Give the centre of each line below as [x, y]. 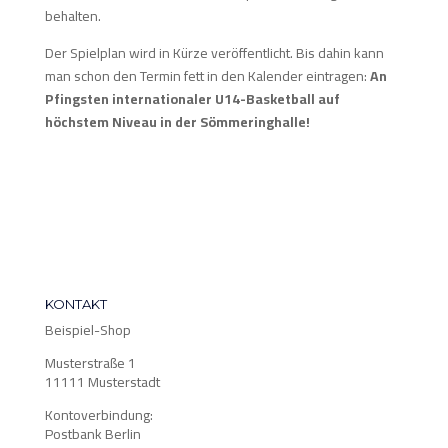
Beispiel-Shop [87, 330]
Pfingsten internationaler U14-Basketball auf [192, 99]
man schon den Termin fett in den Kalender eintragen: [207, 76]
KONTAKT [75, 304]
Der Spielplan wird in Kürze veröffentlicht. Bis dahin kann [214, 53]
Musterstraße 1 [90, 363]
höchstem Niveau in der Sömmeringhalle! [177, 122]
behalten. [72, 16]
